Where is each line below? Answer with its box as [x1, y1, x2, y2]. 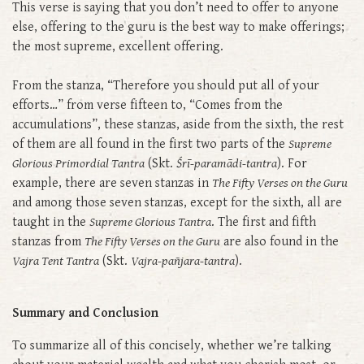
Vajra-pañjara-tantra [131, 253, 235, 269]
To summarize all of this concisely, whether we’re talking [12, 337, 331, 353]
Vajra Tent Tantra [12, 253, 99, 269]
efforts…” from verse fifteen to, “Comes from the [12, 97, 283, 113]
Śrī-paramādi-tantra [176, 155, 277, 171]
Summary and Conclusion [12, 305, 158, 321]
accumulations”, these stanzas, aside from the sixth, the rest [12, 116, 344, 132]
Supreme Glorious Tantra [89, 214, 211, 230]
